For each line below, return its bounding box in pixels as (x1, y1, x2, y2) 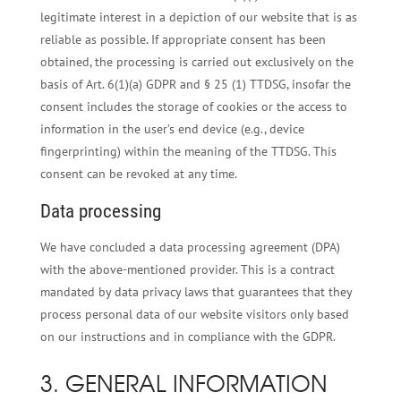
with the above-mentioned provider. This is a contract (39, 260, 335, 277)
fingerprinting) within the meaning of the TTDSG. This (39, 142, 337, 159)
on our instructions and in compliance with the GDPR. (39, 328, 336, 345)
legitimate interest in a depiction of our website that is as (39, 8, 357, 25)
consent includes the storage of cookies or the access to (39, 98, 347, 115)
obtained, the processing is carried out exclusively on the (39, 53, 354, 70)
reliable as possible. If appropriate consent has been (39, 30, 326, 47)
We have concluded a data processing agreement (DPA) (39, 238, 340, 255)
